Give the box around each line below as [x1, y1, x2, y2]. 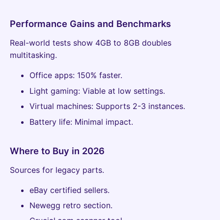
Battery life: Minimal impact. [29, 116, 133, 127]
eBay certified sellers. [29, 185, 110, 195]
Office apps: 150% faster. [29, 70, 122, 81]
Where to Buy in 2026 [10, 145, 105, 156]
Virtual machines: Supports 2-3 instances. [29, 101, 185, 111]
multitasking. [10, 50, 57, 60]
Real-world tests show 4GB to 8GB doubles [10, 38, 171, 48]
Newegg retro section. [29, 200, 112, 211]
